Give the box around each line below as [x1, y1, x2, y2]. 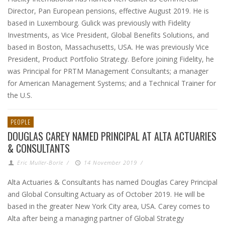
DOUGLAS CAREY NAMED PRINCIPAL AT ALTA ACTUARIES [8, 129, 216, 144]
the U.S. [8, 90, 32, 100]
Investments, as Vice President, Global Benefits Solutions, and [8, 30, 209, 40]
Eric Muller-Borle [17, 159, 64, 166]
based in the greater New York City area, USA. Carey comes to [8, 201, 210, 211]
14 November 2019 [83, 159, 137, 166]
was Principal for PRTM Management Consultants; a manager [8, 66, 208, 76]
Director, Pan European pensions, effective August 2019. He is [8, 6, 209, 16]
